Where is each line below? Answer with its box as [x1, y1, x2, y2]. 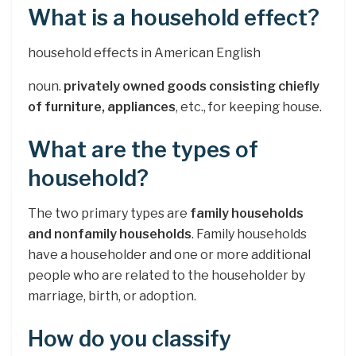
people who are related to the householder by [28, 268, 305, 284]
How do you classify [28, 326, 231, 353]
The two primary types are [28, 206, 190, 222]
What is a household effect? [28, 4, 319, 31]
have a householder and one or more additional [28, 247, 311, 263]
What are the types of [28, 136, 258, 163]
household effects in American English [28, 45, 261, 61]
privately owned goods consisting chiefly [64, 79, 319, 95]
